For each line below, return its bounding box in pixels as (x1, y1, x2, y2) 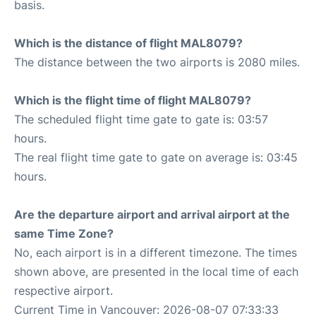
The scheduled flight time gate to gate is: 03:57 (14, 112, 268, 126)
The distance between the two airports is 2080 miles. (14, 55, 300, 69)
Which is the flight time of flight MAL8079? (14, 93, 251, 107)
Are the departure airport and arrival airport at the (14, 207, 290, 221)
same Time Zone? (14, 226, 114, 241)
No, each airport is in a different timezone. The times (14, 245, 297, 260)
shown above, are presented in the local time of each (14, 265, 298, 279)
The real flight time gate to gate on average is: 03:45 (14, 150, 298, 164)
